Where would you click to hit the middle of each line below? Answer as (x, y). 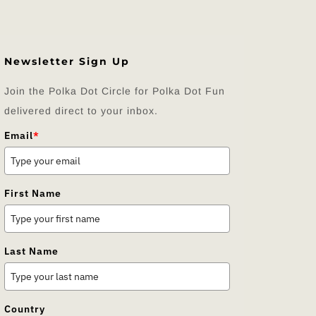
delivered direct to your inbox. (81, 110)
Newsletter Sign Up (67, 61)
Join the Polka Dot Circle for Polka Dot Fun (115, 91)
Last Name (31, 251)
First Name (33, 193)
